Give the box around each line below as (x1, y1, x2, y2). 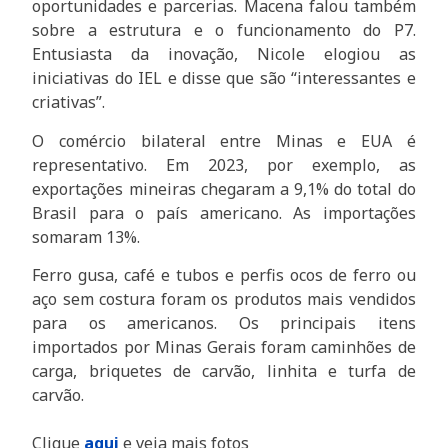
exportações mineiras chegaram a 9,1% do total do (32, 177, 416, 200)
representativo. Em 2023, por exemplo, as (32, 153, 416, 176)
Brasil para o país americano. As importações (32, 201, 416, 224)
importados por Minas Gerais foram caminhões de (32, 336, 416, 359)
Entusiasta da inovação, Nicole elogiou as (32, 43, 416, 66)
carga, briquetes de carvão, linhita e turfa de (32, 360, 416, 383)
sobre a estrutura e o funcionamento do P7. (32, 19, 416, 42)
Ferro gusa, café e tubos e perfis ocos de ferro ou (32, 264, 416, 287)
